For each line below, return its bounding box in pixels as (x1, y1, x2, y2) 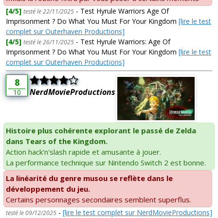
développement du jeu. (6, 184, 90, 194)
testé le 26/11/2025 (23, 37, 74, 46)
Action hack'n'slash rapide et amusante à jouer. (6, 147, 161, 157)
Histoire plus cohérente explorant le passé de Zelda (6, 126, 196, 136)
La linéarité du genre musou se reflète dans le (6, 173, 173, 183)
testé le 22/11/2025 (23, 7, 74, 16)
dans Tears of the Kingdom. (6, 136, 108, 146)
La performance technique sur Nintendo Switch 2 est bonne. (6, 158, 206, 168)
